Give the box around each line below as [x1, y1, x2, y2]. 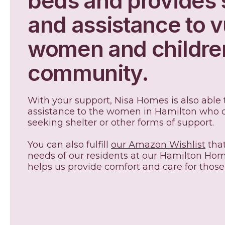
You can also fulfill [28, 139, 111, 150]
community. [28, 59, 149, 86]
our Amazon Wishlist [111, 139, 205, 150]
